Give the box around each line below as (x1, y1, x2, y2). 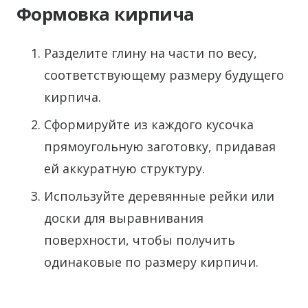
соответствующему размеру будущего (44, 67, 284, 83)
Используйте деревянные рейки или (44, 188, 274, 204)
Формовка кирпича (16, 2, 195, 26)
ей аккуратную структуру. (44, 160, 205, 177)
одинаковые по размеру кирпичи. (44, 254, 258, 270)
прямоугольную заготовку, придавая (44, 138, 276, 155)
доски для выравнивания (44, 210, 203, 226)
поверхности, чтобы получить (44, 232, 235, 248)
